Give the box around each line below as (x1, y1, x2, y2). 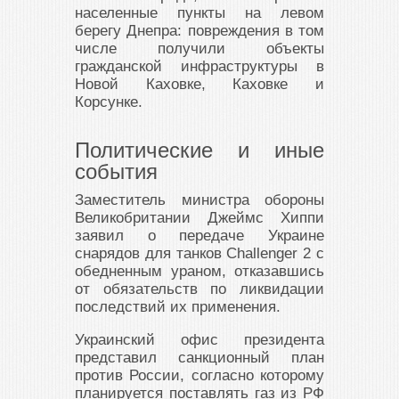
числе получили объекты (75, 40, 324, 58)
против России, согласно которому (75, 367, 324, 385)
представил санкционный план (75, 349, 324, 367)
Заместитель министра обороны (75, 191, 324, 209)
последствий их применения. (75, 298, 281, 316)
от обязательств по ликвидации (75, 281, 324, 298)
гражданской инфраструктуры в (75, 58, 324, 76)
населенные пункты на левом (75, 4, 324, 22)
